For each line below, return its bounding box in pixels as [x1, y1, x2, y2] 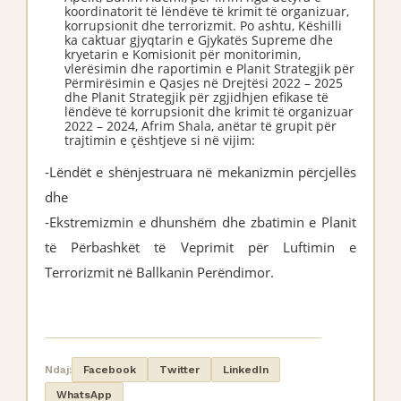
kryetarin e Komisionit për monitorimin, [64, 45, 301, 63]
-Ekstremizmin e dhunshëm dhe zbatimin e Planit [45, 213, 356, 231]
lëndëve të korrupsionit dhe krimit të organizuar [64, 102, 354, 120]
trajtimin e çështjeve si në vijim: [64, 131, 255, 149]
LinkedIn [223, 363, 269, 376]
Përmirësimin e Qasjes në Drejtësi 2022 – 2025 [64, 73, 343, 91]
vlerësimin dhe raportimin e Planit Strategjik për [64, 59, 354, 77]
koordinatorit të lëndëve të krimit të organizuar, [64, 2, 349, 20]
